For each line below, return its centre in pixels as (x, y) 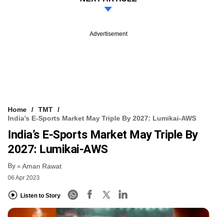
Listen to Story (40, 195)
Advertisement (108, 34)
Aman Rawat (42, 166)
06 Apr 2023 (24, 178)
